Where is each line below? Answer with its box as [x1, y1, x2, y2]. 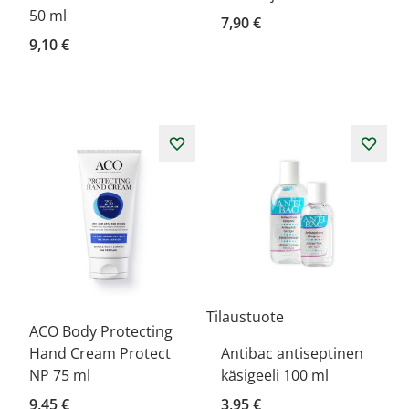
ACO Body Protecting [29, 321, 173, 341]
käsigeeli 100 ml [221, 365, 329, 385]
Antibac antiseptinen [221, 343, 363, 363]
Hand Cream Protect [29, 343, 171, 363]
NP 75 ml [29, 365, 90, 385]
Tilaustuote [206, 307, 284, 327]
